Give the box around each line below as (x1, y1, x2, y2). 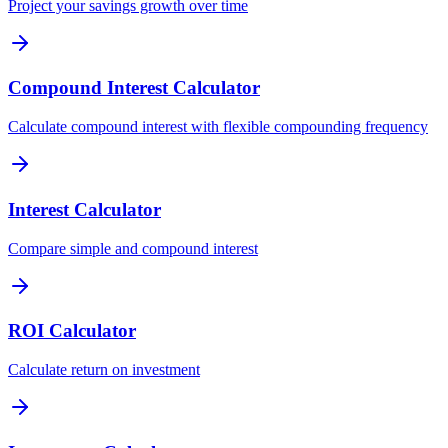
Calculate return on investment (8, 361, 200, 379)
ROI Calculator (8, 320, 136, 342)
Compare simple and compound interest (8, 239, 258, 257)
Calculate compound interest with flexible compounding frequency (8, 118, 428, 136)
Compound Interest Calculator (8, 77, 260, 99)
